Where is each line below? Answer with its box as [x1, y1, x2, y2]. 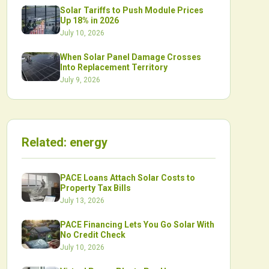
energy [69, 135, 107, 150]
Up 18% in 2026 [59, 16, 119, 25]
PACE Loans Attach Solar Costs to [59, 173, 195, 183]
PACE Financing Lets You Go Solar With [59, 220, 214, 229]
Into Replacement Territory [59, 62, 168, 72]
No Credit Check [59, 230, 125, 240]
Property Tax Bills [59, 183, 131, 193]
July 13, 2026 [59, 196, 104, 205]
